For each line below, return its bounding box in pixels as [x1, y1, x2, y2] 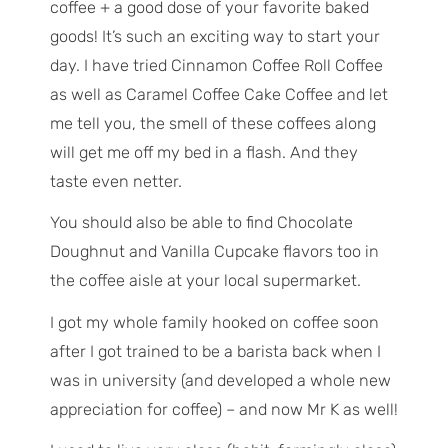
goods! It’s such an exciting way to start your [49, 26, 380, 46]
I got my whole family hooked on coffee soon [49, 312, 379, 332]
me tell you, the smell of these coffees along [49, 113, 376, 133]
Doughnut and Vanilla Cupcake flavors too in [49, 242, 379, 262]
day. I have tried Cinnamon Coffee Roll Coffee [49, 55, 383, 75]
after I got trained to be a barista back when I [49, 341, 381, 361]
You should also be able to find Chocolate [49, 213, 353, 233]
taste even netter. [49, 171, 182, 191]
